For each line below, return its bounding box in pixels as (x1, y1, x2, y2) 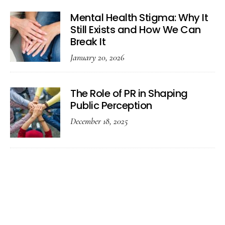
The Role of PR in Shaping (70, 86, 188, 101)
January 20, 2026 (70, 52, 125, 63)
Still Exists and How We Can (70, 23, 201, 37)
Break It (70, 35, 105, 49)
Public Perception (70, 98, 152, 113)
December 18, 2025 (70, 116, 128, 127)
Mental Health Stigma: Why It (70, 11, 208, 25)
